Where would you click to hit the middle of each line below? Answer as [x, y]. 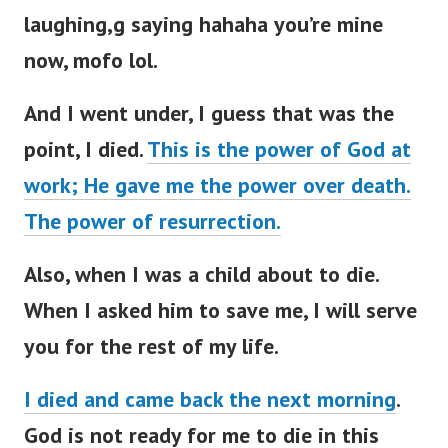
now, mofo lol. [91, 60]
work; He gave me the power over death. [217, 185]
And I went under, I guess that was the [209, 113]
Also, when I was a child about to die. [201, 274]
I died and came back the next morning [210, 399]
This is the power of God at [279, 149]
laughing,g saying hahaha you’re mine [203, 24]
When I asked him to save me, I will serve [220, 310]
